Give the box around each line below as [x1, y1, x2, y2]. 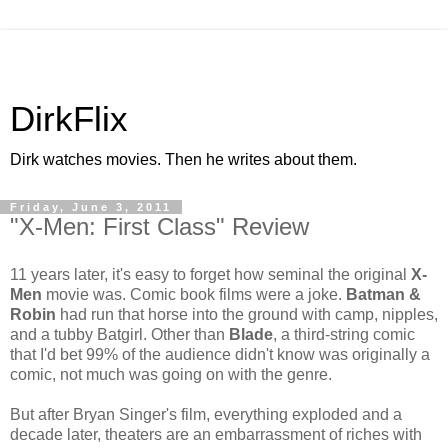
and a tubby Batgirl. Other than [10, 325, 229, 343]
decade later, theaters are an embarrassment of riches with [10, 425, 422, 443]
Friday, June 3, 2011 [10, 201, 172, 213]
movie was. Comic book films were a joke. [42, 285, 346, 303]
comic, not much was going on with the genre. [10, 365, 332, 383]
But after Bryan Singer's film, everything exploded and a [10, 405, 402, 423]
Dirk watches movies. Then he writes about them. [10, 151, 357, 168]
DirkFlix [10, 100, 128, 138]
